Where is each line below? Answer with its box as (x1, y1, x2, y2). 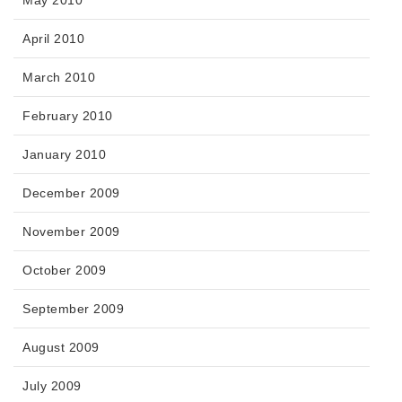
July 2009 (22, 379, 82, 394)
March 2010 (22, 70, 95, 85)
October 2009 (22, 263, 106, 278)
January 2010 (22, 147, 106, 162)
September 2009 (22, 301, 124, 317)
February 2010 (22, 109, 113, 124)
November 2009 (22, 224, 120, 240)
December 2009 (22, 186, 120, 201)
